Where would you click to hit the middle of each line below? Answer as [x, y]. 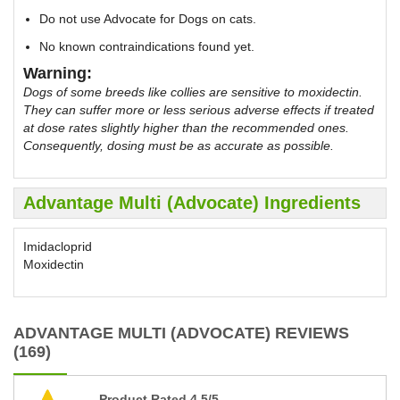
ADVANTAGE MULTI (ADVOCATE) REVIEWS [181, 333]
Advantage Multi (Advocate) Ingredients [192, 202]
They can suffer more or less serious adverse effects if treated [199, 109]
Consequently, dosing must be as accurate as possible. [179, 145]
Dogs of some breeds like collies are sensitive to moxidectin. [193, 92]
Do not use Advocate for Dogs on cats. [148, 18]
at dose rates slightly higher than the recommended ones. [186, 127]
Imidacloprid [58, 246]
